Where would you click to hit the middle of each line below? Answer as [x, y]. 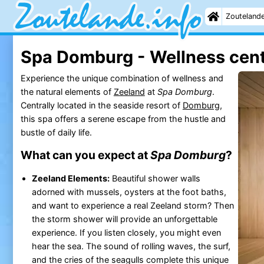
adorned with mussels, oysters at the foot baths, [129, 192]
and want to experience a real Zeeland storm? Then [133, 205]
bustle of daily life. [56, 132]
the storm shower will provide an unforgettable [124, 219]
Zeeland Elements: [70, 178]
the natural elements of [67, 91]
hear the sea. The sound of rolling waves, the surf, [131, 246]
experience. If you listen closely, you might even [126, 232]
